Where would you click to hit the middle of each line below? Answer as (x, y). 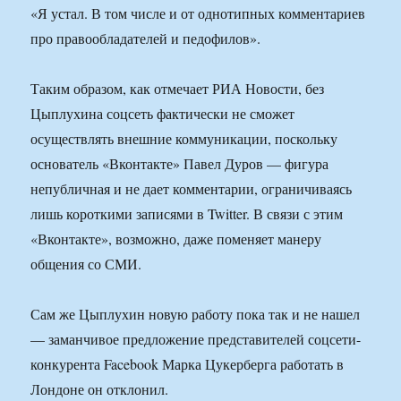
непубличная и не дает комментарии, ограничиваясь (192, 189)
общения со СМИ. (86, 264)
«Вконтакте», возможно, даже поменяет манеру (176, 239)
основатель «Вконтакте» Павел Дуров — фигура (180, 164)
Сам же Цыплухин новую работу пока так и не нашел (196, 314)
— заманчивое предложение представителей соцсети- (196, 339)
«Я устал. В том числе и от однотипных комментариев (198, 13)
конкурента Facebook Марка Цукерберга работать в (188, 364)
